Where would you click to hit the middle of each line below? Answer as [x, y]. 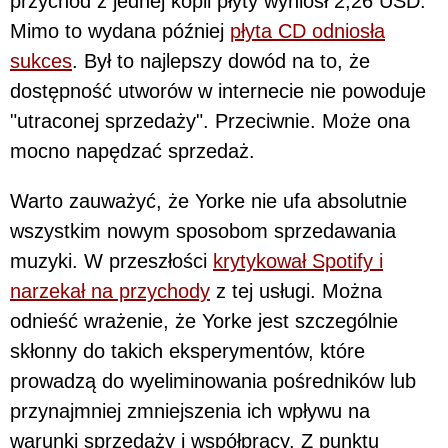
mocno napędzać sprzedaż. [135, 150]
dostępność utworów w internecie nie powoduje [218, 90]
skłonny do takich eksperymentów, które [187, 350]
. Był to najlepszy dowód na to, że [221, 60]
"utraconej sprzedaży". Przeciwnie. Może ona [210, 120]
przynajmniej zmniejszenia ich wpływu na [190, 410]
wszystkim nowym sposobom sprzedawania [203, 230]
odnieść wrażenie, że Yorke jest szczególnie [204, 320]
